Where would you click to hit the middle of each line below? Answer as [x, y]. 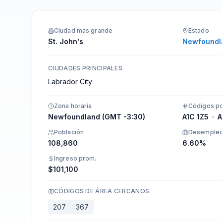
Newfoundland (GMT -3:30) [97, 117]
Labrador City [70, 82]
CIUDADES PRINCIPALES [85, 68]
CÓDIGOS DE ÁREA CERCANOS [102, 191]
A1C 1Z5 [195, 117]
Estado [199, 30]
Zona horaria [73, 106]
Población [69, 132]
